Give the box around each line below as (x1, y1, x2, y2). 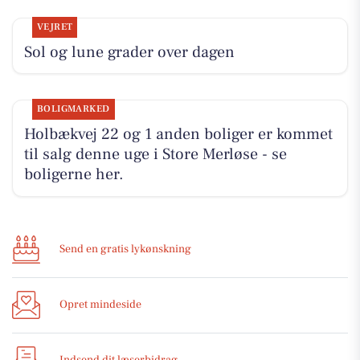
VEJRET (36, 20, 73, 33)
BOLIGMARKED (36, 103, 110, 116)
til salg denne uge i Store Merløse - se (23, 144, 287, 166)
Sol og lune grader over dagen (23, 41, 235, 63)
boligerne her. (23, 164, 124, 186)
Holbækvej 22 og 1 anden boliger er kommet (23, 124, 333, 145)
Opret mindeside (59, 297, 141, 313)
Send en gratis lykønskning (59, 242, 191, 257)
